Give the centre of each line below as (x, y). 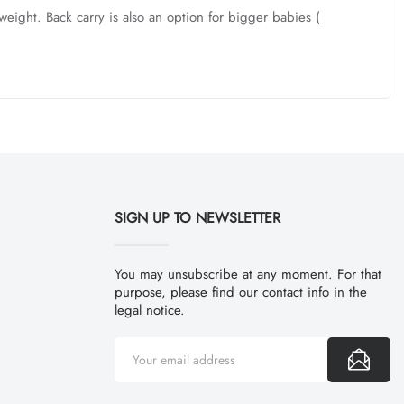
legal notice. (150, 310)
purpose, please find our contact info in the (241, 292)
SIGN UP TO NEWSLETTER (197, 217)
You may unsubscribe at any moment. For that (248, 274)
